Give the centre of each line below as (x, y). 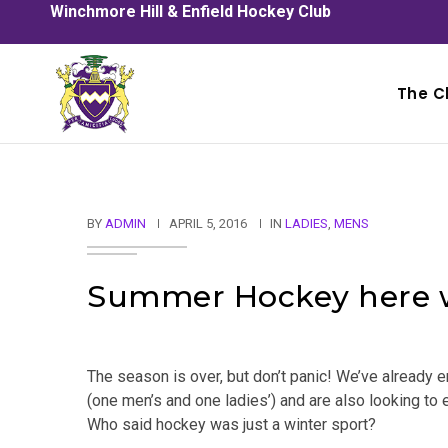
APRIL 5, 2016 (208, 223)
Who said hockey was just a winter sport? (231, 424)
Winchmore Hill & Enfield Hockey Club (190, 11)
